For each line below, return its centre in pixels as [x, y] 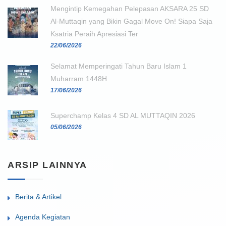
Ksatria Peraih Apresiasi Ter [94, 34]
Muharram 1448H [79, 78]
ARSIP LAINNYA [47, 165]
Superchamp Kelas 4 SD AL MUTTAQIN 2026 [123, 115]
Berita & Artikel [38, 196]
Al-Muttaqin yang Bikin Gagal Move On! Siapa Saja [131, 21]
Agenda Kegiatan [43, 217]
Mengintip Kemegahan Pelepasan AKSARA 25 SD [130, 8]
